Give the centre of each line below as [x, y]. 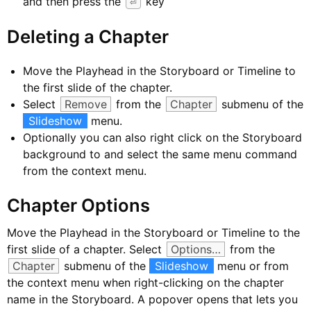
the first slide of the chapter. [98, 87]
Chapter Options [78, 205]
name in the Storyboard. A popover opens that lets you [152, 299]
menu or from [251, 266]
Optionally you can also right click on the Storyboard [162, 137]
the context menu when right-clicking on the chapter [145, 283]
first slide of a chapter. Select [86, 249]
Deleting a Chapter [88, 36]
